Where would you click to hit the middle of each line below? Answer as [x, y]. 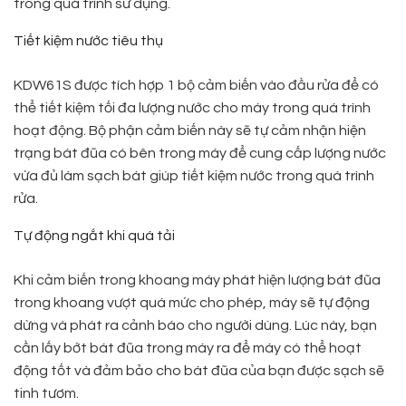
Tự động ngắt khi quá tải [94, 235]
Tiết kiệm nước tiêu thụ [88, 40]
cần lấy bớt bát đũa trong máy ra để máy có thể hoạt [188, 348]
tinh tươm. [46, 393]
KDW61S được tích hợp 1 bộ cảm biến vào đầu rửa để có [196, 85]
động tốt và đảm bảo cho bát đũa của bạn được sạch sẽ [199, 370]
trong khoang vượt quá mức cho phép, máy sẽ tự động [192, 302]
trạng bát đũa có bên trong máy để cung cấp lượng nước [200, 153]
